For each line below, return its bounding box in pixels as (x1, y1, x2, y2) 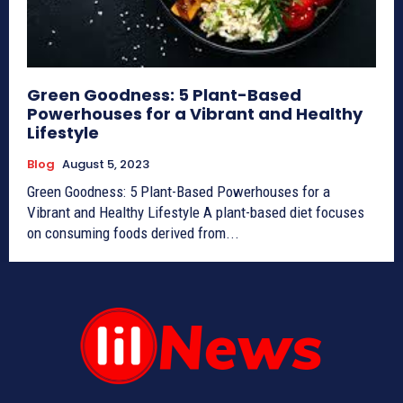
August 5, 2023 (62, 156, 149, 174)
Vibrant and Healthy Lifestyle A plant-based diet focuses (27, 203, 364, 222)
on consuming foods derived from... (27, 224, 239, 243)
